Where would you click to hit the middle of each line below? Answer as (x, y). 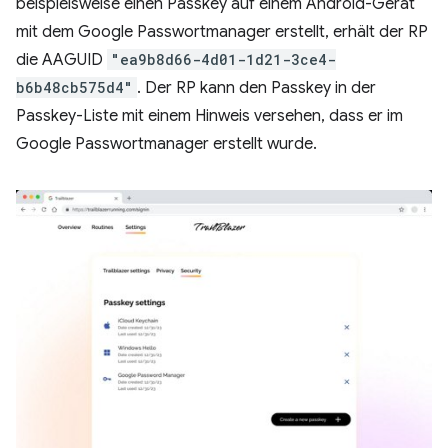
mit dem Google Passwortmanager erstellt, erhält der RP (222, 31)
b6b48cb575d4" (74, 87)
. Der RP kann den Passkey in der (256, 87)
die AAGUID (61, 59)
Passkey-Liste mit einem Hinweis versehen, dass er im (209, 115)
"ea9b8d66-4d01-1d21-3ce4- (223, 59)
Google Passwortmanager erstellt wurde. (166, 143)
